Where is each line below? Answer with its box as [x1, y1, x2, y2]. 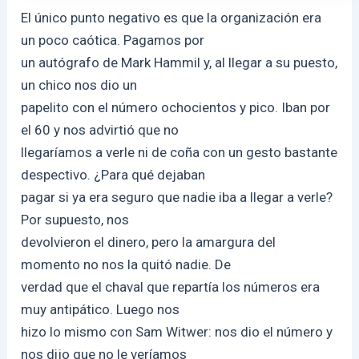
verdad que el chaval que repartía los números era [21, 278, 321, 295]
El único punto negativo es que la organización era [21, 9, 322, 26]
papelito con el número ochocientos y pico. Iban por [21, 99, 331, 115]
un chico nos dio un [21, 76, 138, 93]
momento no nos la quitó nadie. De [21, 256, 232, 272]
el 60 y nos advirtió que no [21, 121, 179, 138]
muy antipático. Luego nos [21, 301, 180, 317]
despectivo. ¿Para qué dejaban [21, 166, 206, 183]
